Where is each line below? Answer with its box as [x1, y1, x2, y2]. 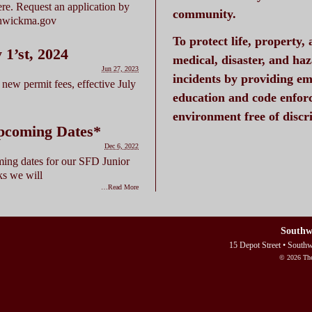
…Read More [101, 182, 139, 191]
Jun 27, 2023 [102, 64, 139, 72]
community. [173, 6, 236, 21]
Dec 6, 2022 [104, 141, 139, 150]
